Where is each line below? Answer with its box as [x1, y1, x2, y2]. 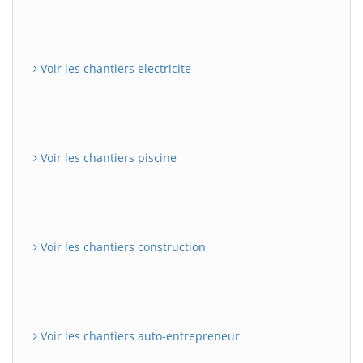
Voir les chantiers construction [37, 238, 206, 254]
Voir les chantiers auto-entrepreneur [37, 327, 240, 344]
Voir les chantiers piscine [37, 149, 177, 165]
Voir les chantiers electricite [37, 60, 191, 76]
